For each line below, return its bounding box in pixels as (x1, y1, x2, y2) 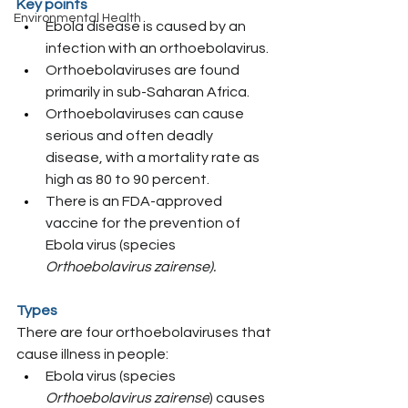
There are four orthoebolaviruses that (16, 325, 274, 340)
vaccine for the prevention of (46, 216, 243, 230)
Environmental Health (14, 12, 141, 25)
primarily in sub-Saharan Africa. (46, 85, 250, 99)
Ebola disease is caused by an (46, 19, 249, 34)
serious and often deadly (46, 128, 216, 143)
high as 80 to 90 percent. (46, 172, 209, 187)
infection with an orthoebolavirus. (46, 41, 269, 56)
